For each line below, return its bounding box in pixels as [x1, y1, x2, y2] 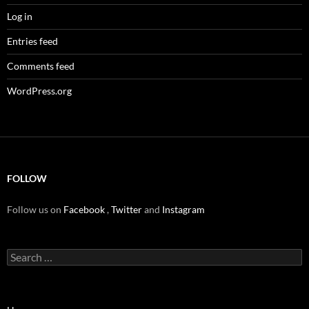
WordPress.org [7, 84, 72, 97]
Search [6, 248, 35, 260]
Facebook [63, 203, 107, 215]
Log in [7, 10, 32, 22]
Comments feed [7, 59, 74, 72]
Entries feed [7, 34, 58, 47]
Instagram [162, 203, 205, 215]
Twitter [111, 203, 144, 215]
